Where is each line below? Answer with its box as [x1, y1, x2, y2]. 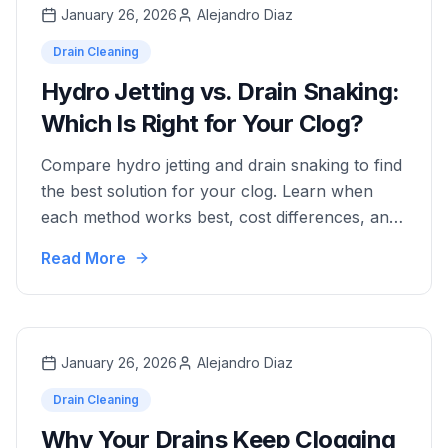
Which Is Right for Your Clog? [41, 109, 364, 138]
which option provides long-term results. [41, 233, 349, 253]
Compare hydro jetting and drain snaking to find [41, 155, 402, 175]
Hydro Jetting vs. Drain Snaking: [41, 77, 400, 106]
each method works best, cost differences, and [41, 207, 398, 227]
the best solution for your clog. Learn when [41, 181, 373, 201]
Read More [41, 248, 126, 268]
